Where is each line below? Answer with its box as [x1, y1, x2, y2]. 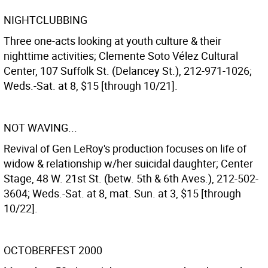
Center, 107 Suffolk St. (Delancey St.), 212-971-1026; [4, 63, 252, 78]
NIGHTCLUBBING [4, 13, 87, 27]
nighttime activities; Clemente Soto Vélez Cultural [4, 48, 238, 63]
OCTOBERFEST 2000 [4, 243, 102, 257]
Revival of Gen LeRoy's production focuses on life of [4, 141, 246, 156]
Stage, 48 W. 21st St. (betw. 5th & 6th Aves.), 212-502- [4, 171, 258, 185]
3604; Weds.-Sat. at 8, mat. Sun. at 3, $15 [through [4, 186, 241, 200]
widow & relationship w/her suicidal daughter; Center [4, 156, 253, 170]
